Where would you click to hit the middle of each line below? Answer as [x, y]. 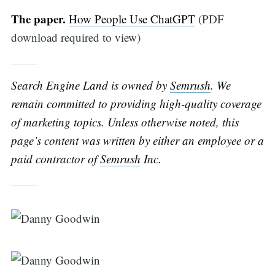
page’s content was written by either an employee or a [137, 140]
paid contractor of [55, 158]
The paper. [38, 19]
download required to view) [76, 37]
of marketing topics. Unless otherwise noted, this [125, 122]
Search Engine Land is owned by [90, 85]
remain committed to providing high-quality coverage [136, 103]
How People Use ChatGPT [132, 19]
